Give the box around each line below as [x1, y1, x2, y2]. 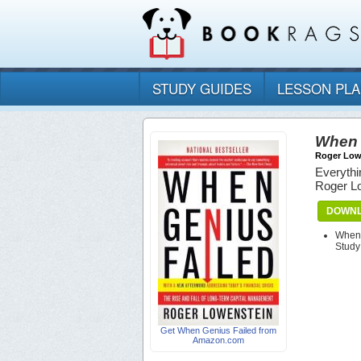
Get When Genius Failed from [160, 326, 276, 336]
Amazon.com [193, 335, 244, 346]
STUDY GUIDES [152, 78, 251, 99]
